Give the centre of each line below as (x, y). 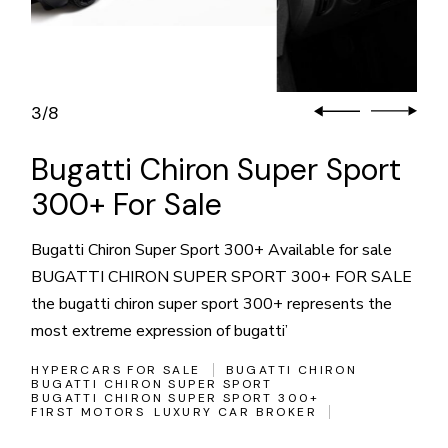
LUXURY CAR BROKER (235, 412)
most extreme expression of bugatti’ (160, 331)
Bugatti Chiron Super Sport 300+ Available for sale (212, 250)
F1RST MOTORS (88, 412)
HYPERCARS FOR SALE (116, 370)
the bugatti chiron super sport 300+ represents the (212, 304)
